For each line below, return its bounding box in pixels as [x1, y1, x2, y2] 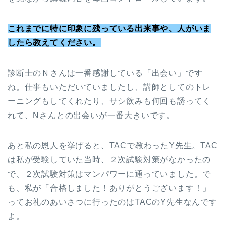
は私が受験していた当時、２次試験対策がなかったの [8, 155, 211, 164]
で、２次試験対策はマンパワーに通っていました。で [8, 169, 211, 179]
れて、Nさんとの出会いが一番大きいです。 [8, 111, 175, 120]
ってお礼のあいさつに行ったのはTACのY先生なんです [8, 198, 217, 207]
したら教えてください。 [8, 38, 101, 47]
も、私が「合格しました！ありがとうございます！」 [8, 184, 211, 193]
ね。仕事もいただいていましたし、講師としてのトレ [8, 83, 211, 92]
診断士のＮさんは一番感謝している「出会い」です [8, 69, 203, 78]
